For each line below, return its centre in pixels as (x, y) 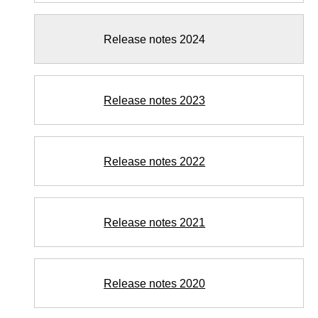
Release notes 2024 (155, 39)
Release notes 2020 (155, 283)
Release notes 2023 (155, 100)
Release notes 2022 (155, 161)
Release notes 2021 (155, 222)
